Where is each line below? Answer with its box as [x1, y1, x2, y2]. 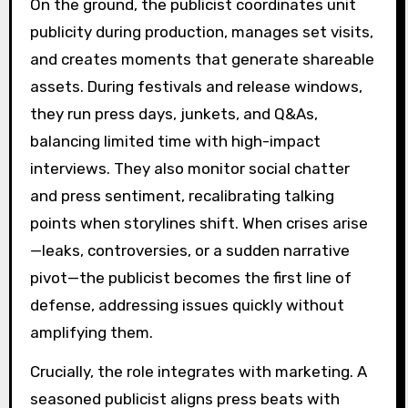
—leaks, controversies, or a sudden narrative [29, 240, 350, 260]
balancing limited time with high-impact [29, 131, 321, 150]
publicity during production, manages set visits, [29, 22, 373, 41]
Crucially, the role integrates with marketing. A [29, 362, 367, 381]
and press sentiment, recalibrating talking [29, 186, 334, 205]
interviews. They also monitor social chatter [29, 158, 350, 178]
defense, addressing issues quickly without [29, 295, 344, 314]
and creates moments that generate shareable [29, 49, 374, 68]
